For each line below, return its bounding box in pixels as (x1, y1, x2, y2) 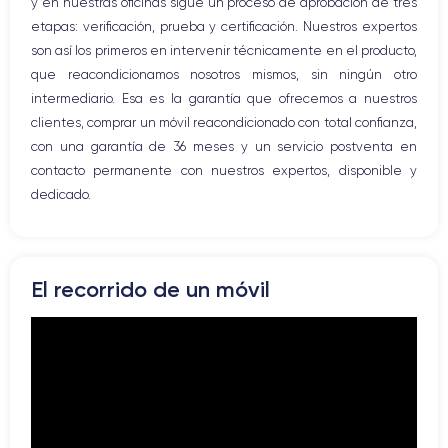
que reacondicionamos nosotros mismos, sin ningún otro (31, 66, 417, 82)
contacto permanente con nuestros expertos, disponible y (31, 162, 417, 178)
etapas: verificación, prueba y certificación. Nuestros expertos (31, 18, 417, 34)
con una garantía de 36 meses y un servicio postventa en (31, 138, 417, 154)
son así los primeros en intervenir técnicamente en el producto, (31, 42, 417, 58)
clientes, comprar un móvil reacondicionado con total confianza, (31, 114, 417, 130)
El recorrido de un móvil (31, 275, 270, 303)
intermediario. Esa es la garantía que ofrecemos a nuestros (31, 90, 417, 106)
